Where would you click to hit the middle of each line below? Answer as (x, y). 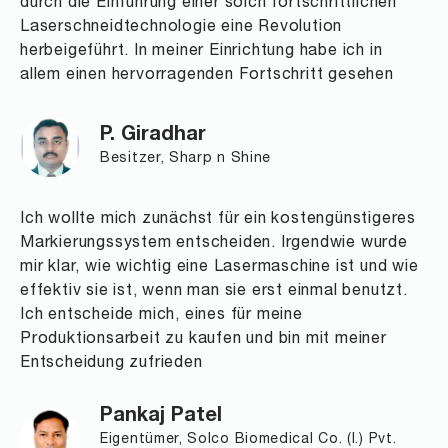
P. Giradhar (153, 136)
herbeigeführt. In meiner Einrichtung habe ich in (201, 51)
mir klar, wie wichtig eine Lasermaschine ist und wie (219, 267)
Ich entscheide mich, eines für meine (161, 315)
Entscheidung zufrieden (111, 363)
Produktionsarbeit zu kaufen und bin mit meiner (203, 339)
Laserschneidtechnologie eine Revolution (181, 27)
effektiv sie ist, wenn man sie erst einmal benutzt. (214, 291)
